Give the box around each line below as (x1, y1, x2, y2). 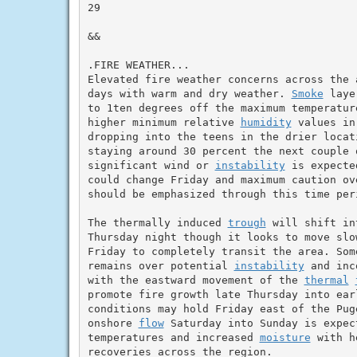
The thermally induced (87, 216, 228, 229)
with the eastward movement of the (87, 273, 304, 286)
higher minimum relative (87, 116, 241, 128)
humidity (240, 116, 292, 128)
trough (227, 216, 266, 229)
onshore (87, 316, 139, 329)
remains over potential (87, 259, 234, 272)
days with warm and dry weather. (87, 87, 292, 100)
